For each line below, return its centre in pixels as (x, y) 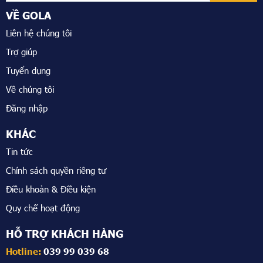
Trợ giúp (21, 52)
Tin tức (19, 151)
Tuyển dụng (28, 70)
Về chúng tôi (30, 89)
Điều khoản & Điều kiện (51, 189)
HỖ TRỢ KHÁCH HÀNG (65, 234)
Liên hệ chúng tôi (39, 33)
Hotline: (25, 251)
